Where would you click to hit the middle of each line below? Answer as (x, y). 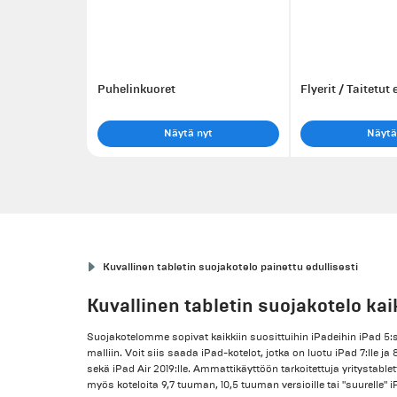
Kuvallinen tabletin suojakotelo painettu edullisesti (231, 267)
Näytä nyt (188, 133)
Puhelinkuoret (136, 89)
